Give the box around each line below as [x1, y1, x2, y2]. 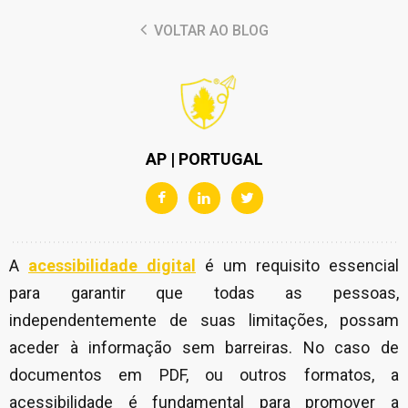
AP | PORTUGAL [145, 149, 263, 168]
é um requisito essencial [196, 256, 399, 275]
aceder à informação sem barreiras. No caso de [9, 338, 399, 357]
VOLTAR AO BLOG [149, 22, 269, 39]
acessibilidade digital [28, 256, 196, 275]
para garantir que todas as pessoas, [9, 283, 399, 302]
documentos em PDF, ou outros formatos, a [9, 365, 399, 384]
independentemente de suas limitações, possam [9, 311, 399, 330]
